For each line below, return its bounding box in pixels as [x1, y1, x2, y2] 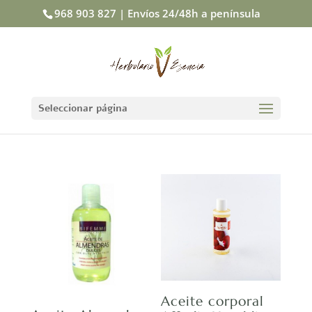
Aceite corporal [161, 292, 265, 310]
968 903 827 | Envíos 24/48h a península [54, 6, 260, 21]
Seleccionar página [38, 101, 127, 115]
